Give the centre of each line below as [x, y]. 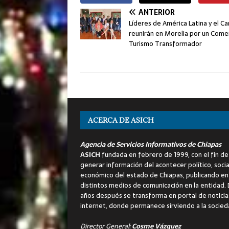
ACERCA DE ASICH [121, 120]
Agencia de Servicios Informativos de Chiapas [151, 144]
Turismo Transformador [165, 43]
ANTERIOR [157, 12]
